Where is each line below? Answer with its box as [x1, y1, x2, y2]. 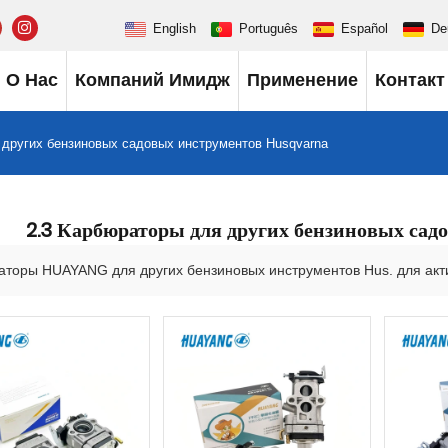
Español [340, 20, 388, 36]
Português [238, 20, 298, 36]
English [152, 20, 196, 36]
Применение [247, 70, 358, 90]
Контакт [375, 70, 445, 90]
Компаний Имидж [75, 70, 230, 90]
